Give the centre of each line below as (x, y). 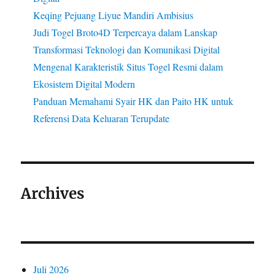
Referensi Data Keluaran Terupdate (102, 118)
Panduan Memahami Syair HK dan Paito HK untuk (134, 101)
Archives (53, 193)
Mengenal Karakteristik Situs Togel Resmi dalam (128, 66)
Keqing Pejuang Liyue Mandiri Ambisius (114, 15)
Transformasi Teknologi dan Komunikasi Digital (127, 49)
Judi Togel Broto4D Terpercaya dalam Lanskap (126, 32)
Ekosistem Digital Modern (84, 83)
